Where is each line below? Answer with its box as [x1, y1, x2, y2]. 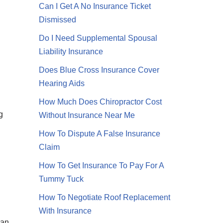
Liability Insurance [39, 47, 104, 56]
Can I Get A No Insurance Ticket [39, 2, 151, 11]
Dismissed [39, 15, 77, 24]
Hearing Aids [39, 79, 85, 88]
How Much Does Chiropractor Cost [39, 98, 162, 107]
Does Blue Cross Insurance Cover [39, 66, 160, 75]
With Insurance [39, 207, 92, 216]
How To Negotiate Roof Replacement [39, 193, 171, 202]
